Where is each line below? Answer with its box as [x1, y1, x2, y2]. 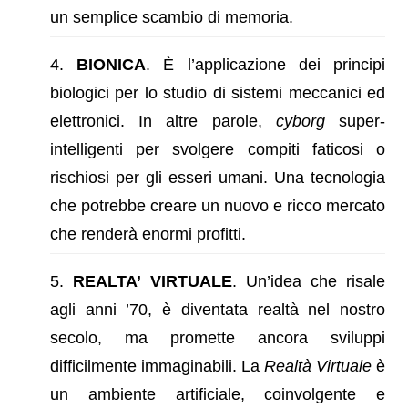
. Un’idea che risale [232, 271, 385, 291]
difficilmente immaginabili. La [50, 356, 264, 375]
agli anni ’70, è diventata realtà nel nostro [50, 300, 385, 319]
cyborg [275, 111, 325, 130]
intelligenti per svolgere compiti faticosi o [50, 139, 385, 158]
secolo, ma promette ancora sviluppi [50, 328, 385, 347]
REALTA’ [73, 271, 141, 291]
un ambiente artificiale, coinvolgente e [50, 384, 385, 403]
